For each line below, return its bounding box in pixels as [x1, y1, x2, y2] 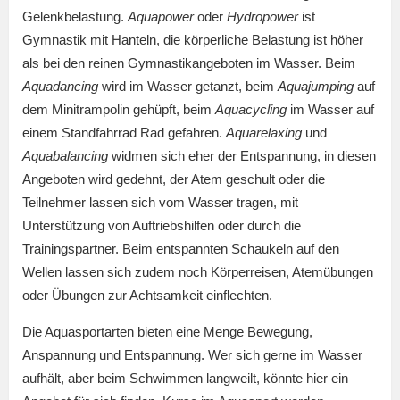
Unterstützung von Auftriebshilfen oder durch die [22, 218, 301, 234]
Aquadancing [22, 79, 98, 95]
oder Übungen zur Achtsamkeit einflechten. [22, 287, 272, 304]
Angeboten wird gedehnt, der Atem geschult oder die [22, 171, 325, 187]
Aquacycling [215, 102, 287, 118]
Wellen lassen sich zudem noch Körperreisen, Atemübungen [22, 264, 373, 280]
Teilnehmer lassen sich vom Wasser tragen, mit [22, 195, 298, 211]
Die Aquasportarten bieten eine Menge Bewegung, [22, 324, 312, 340]
